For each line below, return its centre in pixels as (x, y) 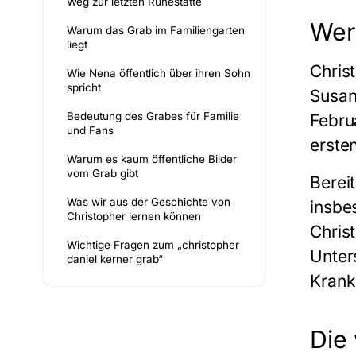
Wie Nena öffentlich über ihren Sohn (159, 74)
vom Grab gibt (103, 174)
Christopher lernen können (134, 217)
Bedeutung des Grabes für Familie (153, 116)
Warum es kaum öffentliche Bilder (152, 159)
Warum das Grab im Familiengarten (156, 31)
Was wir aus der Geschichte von (149, 202)
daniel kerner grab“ (115, 259)
